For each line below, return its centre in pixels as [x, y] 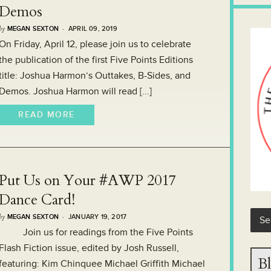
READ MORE [47, 115]
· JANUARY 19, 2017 [93, 217]
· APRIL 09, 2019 [88, 29]
